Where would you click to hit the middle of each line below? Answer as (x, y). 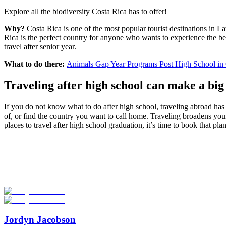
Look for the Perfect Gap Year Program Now (97, 154)
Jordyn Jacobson (40, 219)
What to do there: (35, 64)
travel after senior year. (40, 46)
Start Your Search (32, 192)
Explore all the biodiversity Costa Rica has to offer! (86, 11)
